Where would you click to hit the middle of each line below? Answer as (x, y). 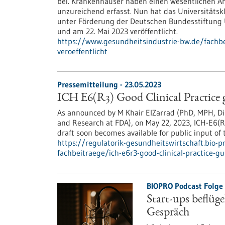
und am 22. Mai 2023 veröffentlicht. (118, 31)
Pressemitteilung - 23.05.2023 (109, 84)
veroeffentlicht (82, 51)
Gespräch (168, 213)
